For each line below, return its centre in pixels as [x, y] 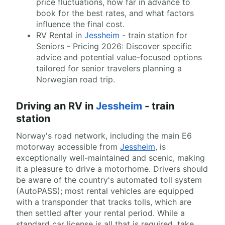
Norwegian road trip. [76, 79]
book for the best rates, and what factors [115, 13]
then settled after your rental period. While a [100, 213]
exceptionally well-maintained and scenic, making [110, 158]
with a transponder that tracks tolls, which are [104, 202]
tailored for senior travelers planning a [109, 68]
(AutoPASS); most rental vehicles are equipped [105, 191]
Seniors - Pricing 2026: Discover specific [114, 46]
